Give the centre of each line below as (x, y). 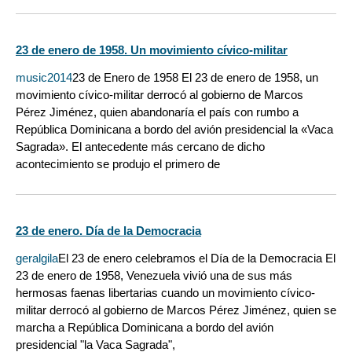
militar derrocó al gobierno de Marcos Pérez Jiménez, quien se (176, 310)
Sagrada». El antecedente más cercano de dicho (140, 146)
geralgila (37, 258)
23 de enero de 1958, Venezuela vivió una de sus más (154, 276)
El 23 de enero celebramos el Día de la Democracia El (197, 258)
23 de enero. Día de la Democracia (108, 231)
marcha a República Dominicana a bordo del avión (145, 328)
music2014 (44, 77)
